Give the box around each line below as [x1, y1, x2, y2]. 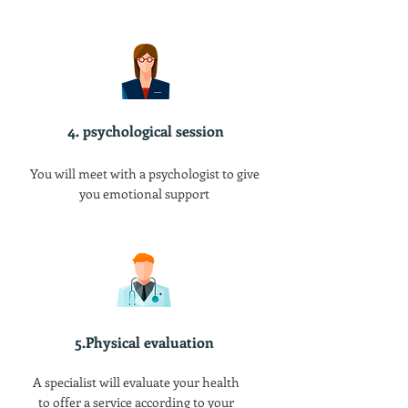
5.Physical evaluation [74, 332, 214, 352]
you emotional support [79, 185, 209, 202]
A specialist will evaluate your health [33, 373, 240, 391]
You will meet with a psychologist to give [29, 165, 260, 182]
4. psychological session [67, 121, 224, 140]
